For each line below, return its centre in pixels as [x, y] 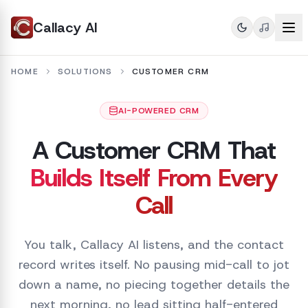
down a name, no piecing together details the [154, 285]
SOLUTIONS [85, 71]
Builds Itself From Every [154, 177]
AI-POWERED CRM [159, 111]
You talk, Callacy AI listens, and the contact [154, 245]
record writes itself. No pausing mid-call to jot [154, 265]
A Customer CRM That [154, 150]
